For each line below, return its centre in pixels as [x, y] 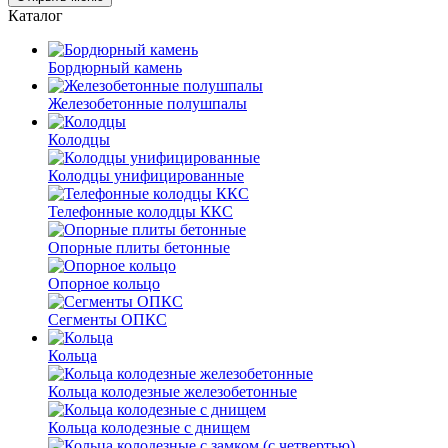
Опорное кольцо [104, 283]
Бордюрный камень [115, 67]
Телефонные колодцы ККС [140, 211]
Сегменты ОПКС [107, 319]
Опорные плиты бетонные [139, 247]
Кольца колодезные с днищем [149, 427]
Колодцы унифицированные [146, 175]
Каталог [35, 15]
